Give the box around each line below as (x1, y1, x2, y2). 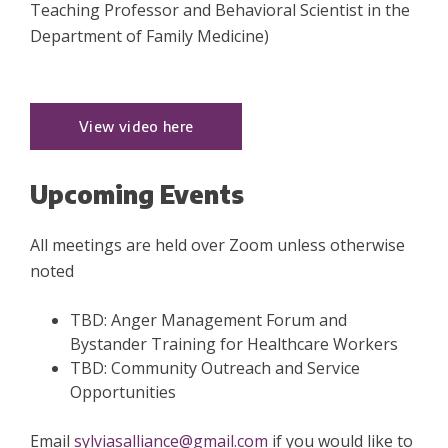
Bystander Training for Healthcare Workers (70, 333, 398, 356)
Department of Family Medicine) (30, 25, 269, 48)
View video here (79, 117, 194, 136)
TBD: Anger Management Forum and (70, 309, 347, 332)
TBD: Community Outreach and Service (70, 357, 360, 380)
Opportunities (70, 381, 176, 404)
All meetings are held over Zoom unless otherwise (30, 234, 405, 257)
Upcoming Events (30, 179, 244, 210)
